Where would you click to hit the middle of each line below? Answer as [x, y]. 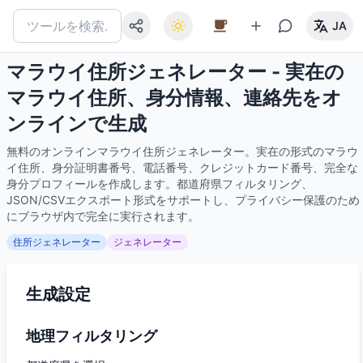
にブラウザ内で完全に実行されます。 [103, 216]
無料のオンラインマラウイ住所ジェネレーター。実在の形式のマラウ [182, 151]
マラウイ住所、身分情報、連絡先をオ [174, 98]
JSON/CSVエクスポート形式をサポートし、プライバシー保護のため [183, 200]
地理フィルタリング [92, 336]
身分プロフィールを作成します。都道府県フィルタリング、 [160, 184]
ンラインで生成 [77, 124]
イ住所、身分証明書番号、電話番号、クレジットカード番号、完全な [182, 167]
